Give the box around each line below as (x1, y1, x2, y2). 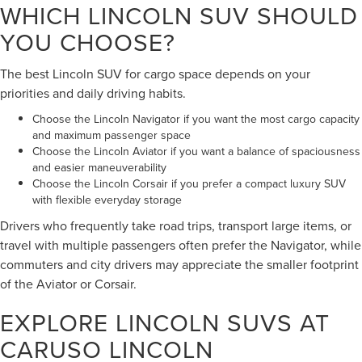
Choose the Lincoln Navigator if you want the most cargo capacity (32, 110, 360, 127)
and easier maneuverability (32, 158, 166, 175)
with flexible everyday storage (32, 191, 182, 208)
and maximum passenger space (32, 126, 191, 143)
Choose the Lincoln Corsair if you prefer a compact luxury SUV (32, 175, 346, 192)
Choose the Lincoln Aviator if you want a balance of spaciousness (32, 142, 360, 159)
